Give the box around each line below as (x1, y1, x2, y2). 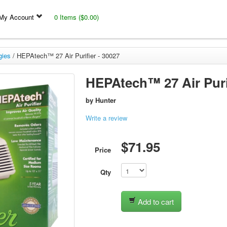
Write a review (85, 112, 127, 123)
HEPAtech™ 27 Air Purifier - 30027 (16, 51, 120, 60)
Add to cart (135, 196, 174, 207)
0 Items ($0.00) (54, 12, 99, 22)
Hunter (95, 95, 116, 105)
